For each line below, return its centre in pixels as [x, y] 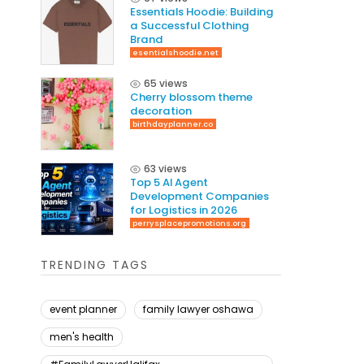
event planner [83, 310]
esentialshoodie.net [176, 53]
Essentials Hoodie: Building [201, 12]
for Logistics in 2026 [183, 210]
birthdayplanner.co [173, 124]
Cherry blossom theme [191, 97]
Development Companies [199, 197]
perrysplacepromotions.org [190, 223]
